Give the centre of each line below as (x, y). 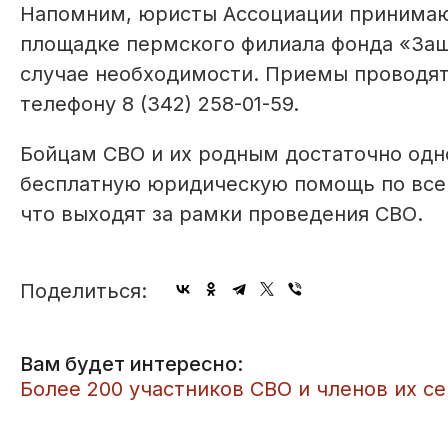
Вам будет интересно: (131, 364)
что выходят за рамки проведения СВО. (221, 214)
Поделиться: (83, 291)
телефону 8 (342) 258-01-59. (159, 104)
